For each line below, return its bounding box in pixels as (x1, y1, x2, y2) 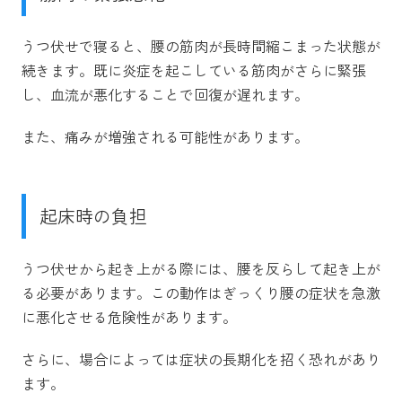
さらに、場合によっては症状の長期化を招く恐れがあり (22, 347, 380, 370)
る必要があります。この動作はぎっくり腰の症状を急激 (22, 281, 380, 303)
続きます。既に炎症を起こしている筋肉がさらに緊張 (22, 58, 366, 81)
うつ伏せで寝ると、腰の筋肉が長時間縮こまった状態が (22, 34, 380, 57)
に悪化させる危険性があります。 (22, 305, 237, 328)
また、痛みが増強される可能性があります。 (22, 125, 309, 147)
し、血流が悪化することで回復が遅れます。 (22, 83, 309, 105)
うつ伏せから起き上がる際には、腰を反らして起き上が (22, 257, 380, 279)
